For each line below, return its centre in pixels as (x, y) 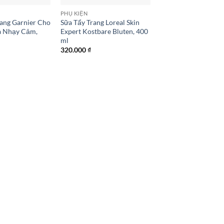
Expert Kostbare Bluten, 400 (104, 31)
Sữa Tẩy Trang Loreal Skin (100, 22)
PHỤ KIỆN (74, 13)
